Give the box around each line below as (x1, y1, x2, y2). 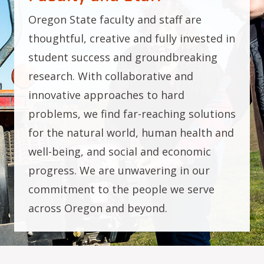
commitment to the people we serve (28, 182, 214, 196)
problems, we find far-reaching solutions (28, 107, 236, 121)
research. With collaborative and (28, 69, 193, 83)
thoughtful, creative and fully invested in (28, 31, 235, 45)
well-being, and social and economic (28, 144, 211, 159)
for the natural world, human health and (28, 126, 234, 140)
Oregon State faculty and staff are (28, 12, 202, 27)
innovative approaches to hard (28, 88, 184, 102)
